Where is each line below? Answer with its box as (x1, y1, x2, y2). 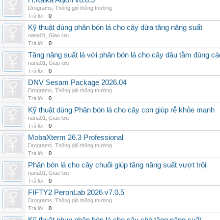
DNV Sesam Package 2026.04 (28, 79, 127, 86)
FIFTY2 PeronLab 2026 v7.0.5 (28, 189, 124, 196)
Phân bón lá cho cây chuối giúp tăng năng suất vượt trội (28, 161, 206, 169)
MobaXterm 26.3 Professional (28, 134, 123, 141)
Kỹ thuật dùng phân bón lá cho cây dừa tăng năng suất (28, 24, 202, 31)
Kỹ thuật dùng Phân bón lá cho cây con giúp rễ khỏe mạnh (28, 106, 215, 114)
